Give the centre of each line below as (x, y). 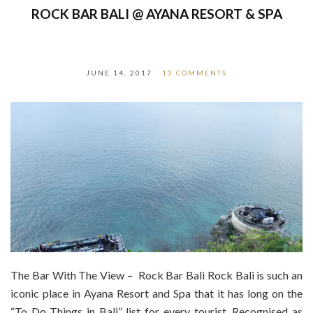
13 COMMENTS (195, 73)
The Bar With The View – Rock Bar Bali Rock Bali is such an (156, 275)
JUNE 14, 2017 (119, 73)
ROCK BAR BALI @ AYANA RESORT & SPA (156, 14)
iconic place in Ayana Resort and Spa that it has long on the (156, 293)
